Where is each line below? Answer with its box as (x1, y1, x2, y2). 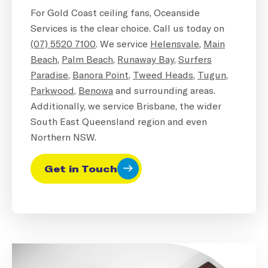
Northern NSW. (31, 130, 96, 142)
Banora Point (72, 68, 129, 80)
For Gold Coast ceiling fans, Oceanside (31, 6, 200, 18)
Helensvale (150, 37, 199, 49)
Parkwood (31, 84, 74, 96)
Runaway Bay (117, 53, 174, 65)
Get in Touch (44, 162, 117, 174)
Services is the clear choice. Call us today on (31, 22, 224, 33)
